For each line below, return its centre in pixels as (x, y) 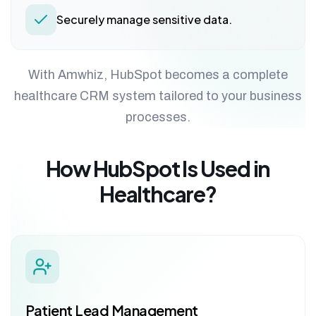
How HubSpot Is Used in (158, 168)
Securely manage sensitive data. (144, 19)
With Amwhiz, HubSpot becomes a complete (158, 74)
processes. (158, 117)
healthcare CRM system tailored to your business (158, 96)
